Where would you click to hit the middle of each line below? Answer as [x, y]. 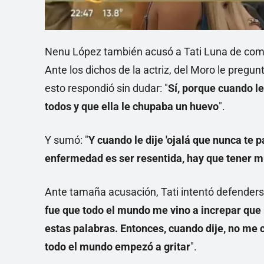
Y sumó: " [67, 140]
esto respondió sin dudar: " [106, 88]
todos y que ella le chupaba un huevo [132, 107]
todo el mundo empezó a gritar [118, 247]
